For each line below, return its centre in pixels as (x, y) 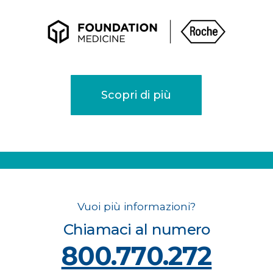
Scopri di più (136, 95)
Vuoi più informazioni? (136, 207)
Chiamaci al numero (136, 229)
